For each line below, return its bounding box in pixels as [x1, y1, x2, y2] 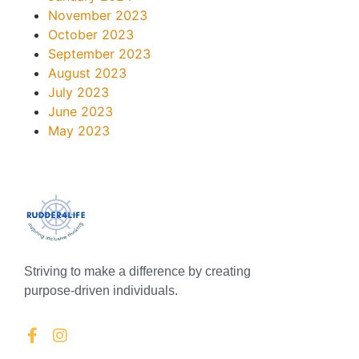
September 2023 [48, 45, 151, 62]
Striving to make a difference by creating [24, 264, 251, 278]
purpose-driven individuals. [24, 283, 178, 297]
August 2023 [48, 64, 127, 81]
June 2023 [48, 103, 113, 119]
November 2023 [48, 6, 147, 23]
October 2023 [48, 26, 134, 42]
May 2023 [48, 122, 110, 139]
